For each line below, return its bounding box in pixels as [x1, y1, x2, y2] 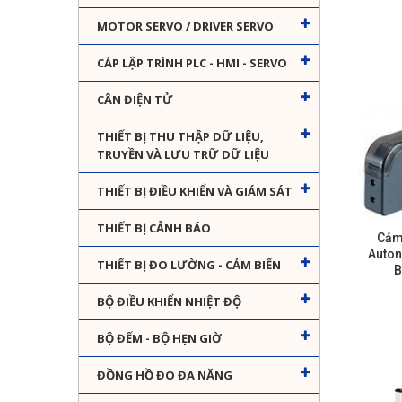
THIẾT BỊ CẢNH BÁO [97, 220, 211, 237]
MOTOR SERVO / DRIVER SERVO [97, 18, 274, 35]
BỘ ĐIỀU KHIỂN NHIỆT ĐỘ [97, 293, 241, 310]
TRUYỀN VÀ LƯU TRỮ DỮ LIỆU [97, 146, 269, 163]
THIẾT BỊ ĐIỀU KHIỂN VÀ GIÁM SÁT [97, 183, 293, 200]
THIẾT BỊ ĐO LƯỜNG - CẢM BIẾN [97, 257, 281, 274]
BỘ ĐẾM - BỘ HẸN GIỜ [97, 330, 222, 347]
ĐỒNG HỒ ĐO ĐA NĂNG [97, 367, 232, 384]
